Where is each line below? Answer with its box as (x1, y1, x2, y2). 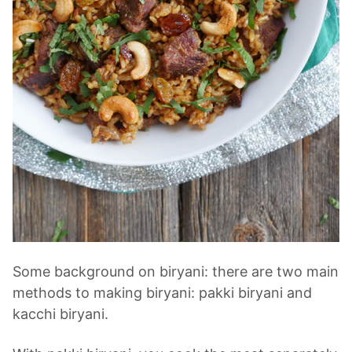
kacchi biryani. (13, 306, 108, 323)
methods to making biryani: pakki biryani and (13, 284, 312, 302)
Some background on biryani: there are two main (13, 263, 339, 280)
